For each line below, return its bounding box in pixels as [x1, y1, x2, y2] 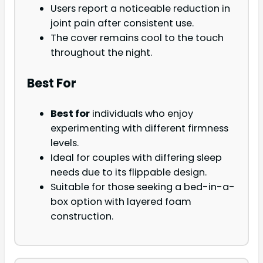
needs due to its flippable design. [50, 165, 207, 179]
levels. [50, 136, 79, 150]
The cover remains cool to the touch [50, 31, 224, 45]
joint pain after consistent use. [50, 16, 194, 31]
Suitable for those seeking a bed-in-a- [50, 180, 235, 194]
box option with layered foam [50, 194, 191, 208]
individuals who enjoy [90, 106, 193, 120]
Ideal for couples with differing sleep [50, 150, 222, 164]
